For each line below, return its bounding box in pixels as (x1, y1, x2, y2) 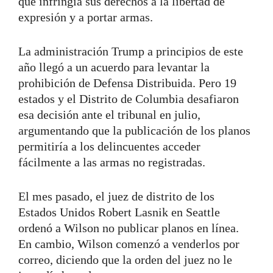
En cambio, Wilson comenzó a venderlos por (18, 236, 239, 250)
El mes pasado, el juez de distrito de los (18, 189, 214, 203)
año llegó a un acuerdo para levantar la (18, 60, 210, 74)
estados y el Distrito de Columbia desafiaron (18, 91, 239, 105)
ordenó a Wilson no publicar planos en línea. (18, 221, 239, 235)
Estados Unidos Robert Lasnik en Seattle (18, 205, 220, 219)
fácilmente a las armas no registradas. (18, 155, 205, 169)
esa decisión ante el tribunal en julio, (18, 107, 200, 121)
